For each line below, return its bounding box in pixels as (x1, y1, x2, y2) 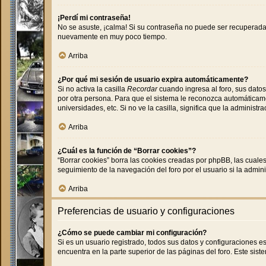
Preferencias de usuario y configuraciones (58, 206, 235, 217)
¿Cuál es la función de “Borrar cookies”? (58, 147, 196, 156)
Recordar (127, 85, 157, 94)
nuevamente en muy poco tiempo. (58, 33, 167, 42)
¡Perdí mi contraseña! (58, 14, 131, 23)
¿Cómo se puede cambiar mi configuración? (58, 229, 207, 237)
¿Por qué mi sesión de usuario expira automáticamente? (58, 75, 248, 84)
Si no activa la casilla (58, 85, 127, 94)
